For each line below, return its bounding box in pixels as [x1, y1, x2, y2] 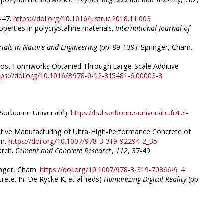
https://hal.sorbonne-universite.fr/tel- [71, 108, 188, 118]
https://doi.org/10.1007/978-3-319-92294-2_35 [8, 136, 157, 146]
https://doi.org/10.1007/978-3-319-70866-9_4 [40, 165, 185, 175]
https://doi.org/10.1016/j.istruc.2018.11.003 [13, 14, 151, 24]
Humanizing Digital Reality [104, 174, 186, 184]
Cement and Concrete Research [15, 146, 112, 156]
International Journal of [115, 23, 190, 33]
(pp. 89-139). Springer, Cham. [97, 42, 192, 52]
